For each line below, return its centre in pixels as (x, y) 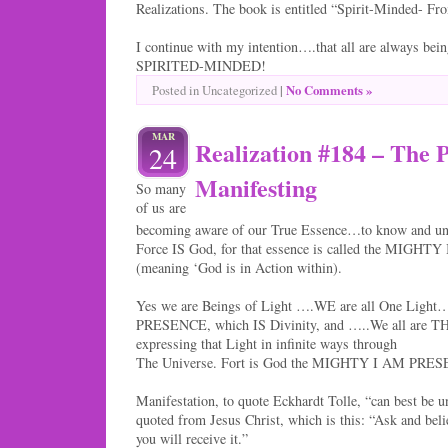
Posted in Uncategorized (216, 90)
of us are (161, 207)
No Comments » (329, 89)
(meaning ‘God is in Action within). (239, 267)
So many (161, 188)
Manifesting (256, 187)
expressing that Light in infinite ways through (266, 343)
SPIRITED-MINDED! (201, 65)
